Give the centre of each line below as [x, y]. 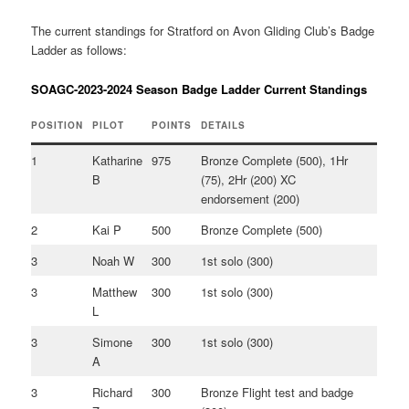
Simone [113, 342]
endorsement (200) [251, 199]
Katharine [118, 161]
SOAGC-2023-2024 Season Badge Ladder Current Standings [199, 89]
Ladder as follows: [79, 50]
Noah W [114, 261]
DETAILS [224, 126]
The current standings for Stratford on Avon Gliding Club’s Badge [203, 31]
